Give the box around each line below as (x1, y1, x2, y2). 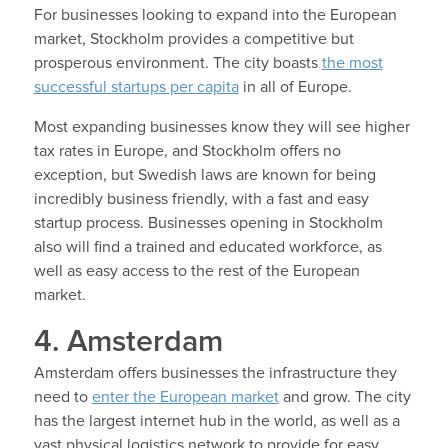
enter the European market (91, 388, 279, 405)
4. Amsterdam (33, 326, 223, 357)
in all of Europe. (238, 78, 352, 95)
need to (33, 388, 92, 405)
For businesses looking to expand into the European (33, 6, 397, 23)
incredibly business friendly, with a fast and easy (33, 190, 369, 207)
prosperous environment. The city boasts (33, 54, 322, 71)
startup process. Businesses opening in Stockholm (33, 214, 383, 231)
